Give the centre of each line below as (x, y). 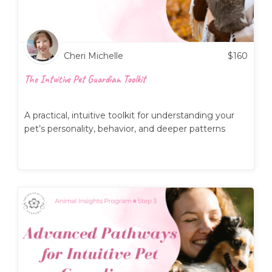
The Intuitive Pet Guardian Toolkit (85, 79)
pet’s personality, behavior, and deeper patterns (125, 128)
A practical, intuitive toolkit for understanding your (129, 115)
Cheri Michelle (93, 56)
